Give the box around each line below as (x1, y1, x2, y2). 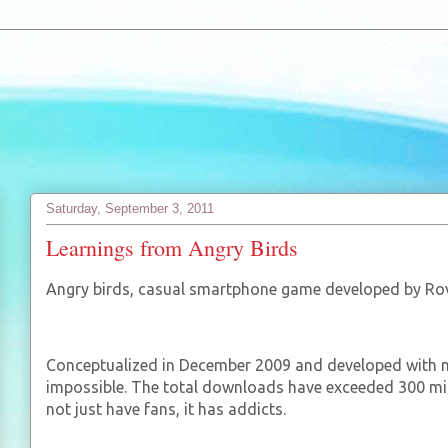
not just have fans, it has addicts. (46, 400, 286, 418)
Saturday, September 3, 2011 (46, 200, 214, 216)
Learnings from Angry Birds (46, 233, 298, 262)
